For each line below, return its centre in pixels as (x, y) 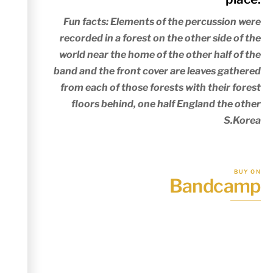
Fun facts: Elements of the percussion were (162, 21)
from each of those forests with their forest (160, 87)
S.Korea (242, 120)
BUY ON (247, 171)
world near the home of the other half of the (160, 54)
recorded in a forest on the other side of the (160, 38)
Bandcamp (215, 186)
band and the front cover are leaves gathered (157, 71)
